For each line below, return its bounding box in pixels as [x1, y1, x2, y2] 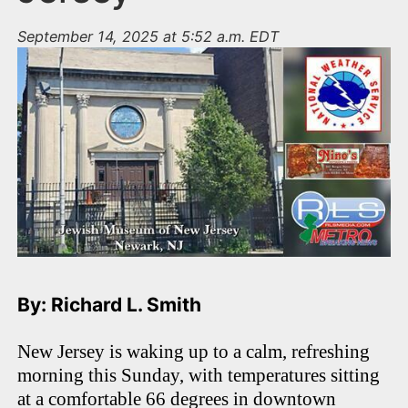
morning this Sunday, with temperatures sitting [17, 364, 381, 387]
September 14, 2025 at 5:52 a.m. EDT [17, 27, 280, 46]
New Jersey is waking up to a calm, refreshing [17, 341, 371, 363]
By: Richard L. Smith [17, 293, 207, 317]
